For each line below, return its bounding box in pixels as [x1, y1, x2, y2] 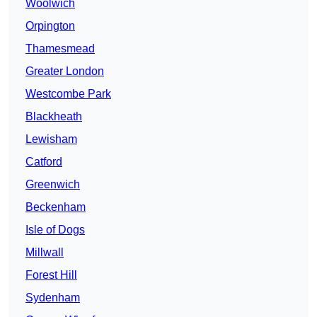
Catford [25, 156, 62, 168]
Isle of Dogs [25, 224, 85, 236]
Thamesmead [25, 42, 95, 55]
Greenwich [25, 178, 80, 191]
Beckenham [25, 201, 86, 214]
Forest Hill [25, 269, 77, 282]
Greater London [25, 65, 104, 78]
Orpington [25, 20, 75, 33]
